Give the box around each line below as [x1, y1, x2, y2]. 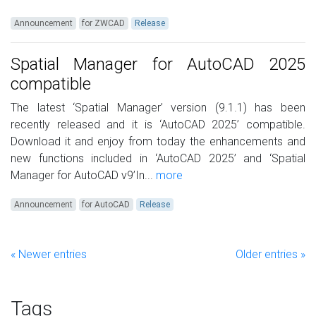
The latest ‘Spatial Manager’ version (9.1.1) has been [11, 101, 305, 115]
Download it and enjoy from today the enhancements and [11, 135, 305, 149]
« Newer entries [11, 248, 87, 262]
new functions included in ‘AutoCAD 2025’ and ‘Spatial [11, 152, 305, 166]
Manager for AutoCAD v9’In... [11, 169, 153, 183]
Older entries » [236, 248, 305, 262]
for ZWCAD [82, 18, 126, 29]
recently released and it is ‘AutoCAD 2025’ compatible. [11, 118, 305, 132]
